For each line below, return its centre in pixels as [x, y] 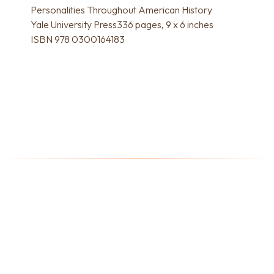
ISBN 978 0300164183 [78, 39]
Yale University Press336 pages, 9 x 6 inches [122, 24]
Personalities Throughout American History [121, 9]
